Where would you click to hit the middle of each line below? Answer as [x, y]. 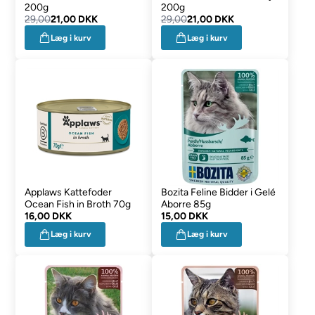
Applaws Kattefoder [69, 192]
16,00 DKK [49, 216]
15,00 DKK [184, 216]
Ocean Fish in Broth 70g [78, 204]
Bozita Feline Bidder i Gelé [218, 192]
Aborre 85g [186, 204]
